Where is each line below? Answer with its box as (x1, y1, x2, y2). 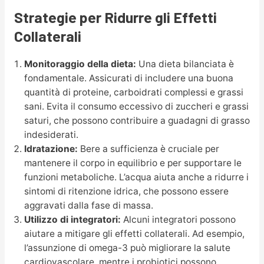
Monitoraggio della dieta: (24, 58, 136, 70)
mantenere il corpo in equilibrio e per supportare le (24, 157, 242, 169)
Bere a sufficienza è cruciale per (77, 143, 219, 154)
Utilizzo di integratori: (24, 213, 121, 225)
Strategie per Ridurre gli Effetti (14, 8, 217, 26)
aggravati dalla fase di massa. (24, 199, 153, 211)
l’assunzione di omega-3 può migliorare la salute (24, 242, 230, 253)
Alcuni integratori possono (120, 213, 236, 225)
